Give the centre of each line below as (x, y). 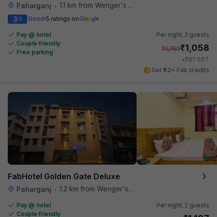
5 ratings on (62, 19)
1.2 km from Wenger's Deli (94, 188)
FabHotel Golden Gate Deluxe (64, 176)
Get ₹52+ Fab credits (180, 70)
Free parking (35, 52)
